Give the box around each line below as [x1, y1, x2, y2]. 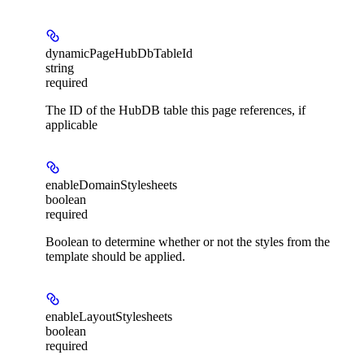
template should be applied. [45, 249, 185, 264]
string [45, 61, 74, 76]
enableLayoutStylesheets [45, 310, 172, 324]
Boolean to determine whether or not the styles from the [45, 235, 330, 249]
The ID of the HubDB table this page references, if [45, 103, 305, 118]
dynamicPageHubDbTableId [45, 46, 193, 61]
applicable [45, 118, 97, 132]
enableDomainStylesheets [45, 178, 177, 193]
